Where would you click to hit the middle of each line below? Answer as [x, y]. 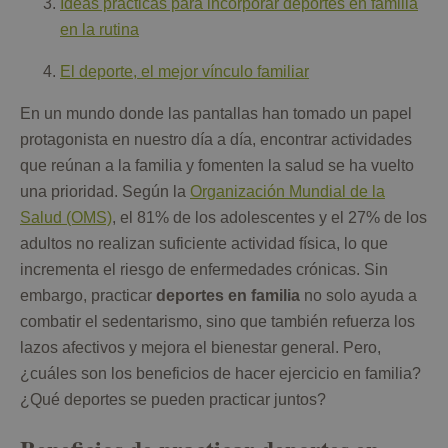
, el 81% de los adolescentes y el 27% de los [269, 218]
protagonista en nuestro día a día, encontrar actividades [216, 140]
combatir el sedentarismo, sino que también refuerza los [217, 322]
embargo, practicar [88, 296]
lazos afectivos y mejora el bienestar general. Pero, [200, 348]
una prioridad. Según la [105, 192]
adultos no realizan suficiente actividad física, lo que [204, 244]
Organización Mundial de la [287, 192]
